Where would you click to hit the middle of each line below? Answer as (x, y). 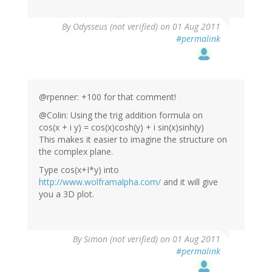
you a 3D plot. (66, 194)
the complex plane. (76, 151)
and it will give (189, 182)
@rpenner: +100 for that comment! (107, 97)
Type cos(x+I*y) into (79, 169)
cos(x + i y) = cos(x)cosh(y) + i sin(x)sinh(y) (121, 127)
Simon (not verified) (121, 239)
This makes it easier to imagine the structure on (133, 139)
